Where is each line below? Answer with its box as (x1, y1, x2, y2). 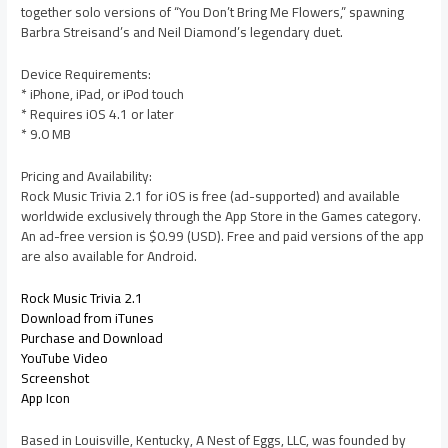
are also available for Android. (21, 242, 198, 269)
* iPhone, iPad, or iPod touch (21, 80, 185, 107)
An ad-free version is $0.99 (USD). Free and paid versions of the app (21, 222, 425, 249)
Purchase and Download (21, 324, 164, 351)
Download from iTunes (21, 304, 155, 331)
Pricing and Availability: (21, 162, 153, 189)
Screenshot (21, 364, 90, 391)
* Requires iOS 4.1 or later (21, 100, 175, 127)
